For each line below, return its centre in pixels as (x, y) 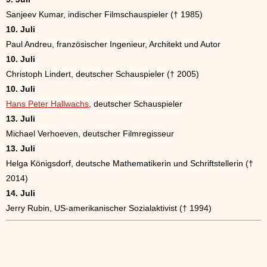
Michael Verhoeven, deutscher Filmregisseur (90, 134)
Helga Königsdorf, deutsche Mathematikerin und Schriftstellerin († (130, 164)
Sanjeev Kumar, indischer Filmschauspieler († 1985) (104, 15)
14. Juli (21, 193)
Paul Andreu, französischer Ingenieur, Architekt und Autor (113, 44)
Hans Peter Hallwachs (47, 104)
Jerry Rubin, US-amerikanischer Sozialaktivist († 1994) (109, 208)
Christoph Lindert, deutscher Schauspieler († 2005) (103, 74)
